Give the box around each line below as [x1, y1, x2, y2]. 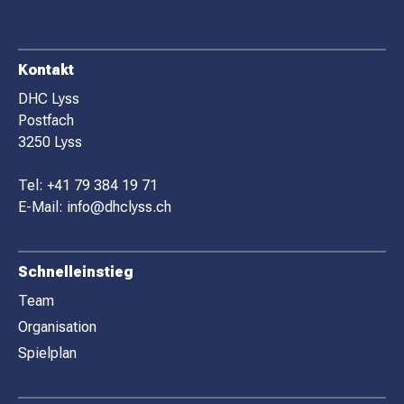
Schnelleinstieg [18, 263, 133, 280]
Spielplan [18, 344, 77, 362]
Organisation [18, 317, 96, 335]
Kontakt [18, 61, 74, 78]
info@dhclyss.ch [67, 198, 171, 216]
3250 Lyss [18, 133, 82, 151]
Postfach [18, 112, 74, 129]
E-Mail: [18, 198, 67, 216]
